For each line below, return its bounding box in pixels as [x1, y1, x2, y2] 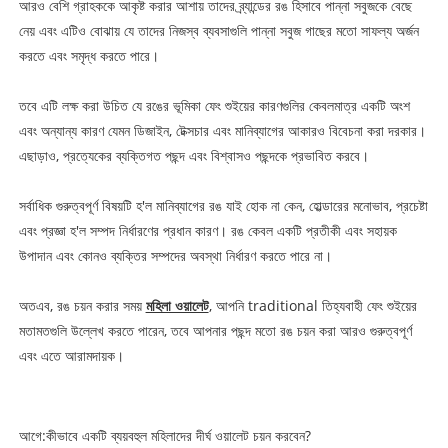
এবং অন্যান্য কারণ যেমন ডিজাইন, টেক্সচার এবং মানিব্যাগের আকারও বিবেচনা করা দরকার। [18, 121, 426, 141]
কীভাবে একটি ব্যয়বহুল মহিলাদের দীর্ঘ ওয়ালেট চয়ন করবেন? [45, 426, 311, 446]
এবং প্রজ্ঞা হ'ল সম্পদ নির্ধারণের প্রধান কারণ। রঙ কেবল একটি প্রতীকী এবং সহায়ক [18, 221, 397, 241]
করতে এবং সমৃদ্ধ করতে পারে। [18, 46, 159, 66]
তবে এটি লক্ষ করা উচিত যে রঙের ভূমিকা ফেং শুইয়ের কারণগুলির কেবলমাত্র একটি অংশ [18, 96, 410, 116]
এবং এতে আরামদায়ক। [18, 346, 124, 366]
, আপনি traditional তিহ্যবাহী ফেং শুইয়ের [208, 296, 417, 316]
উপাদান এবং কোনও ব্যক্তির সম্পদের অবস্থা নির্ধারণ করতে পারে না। [18, 246, 332, 266]
